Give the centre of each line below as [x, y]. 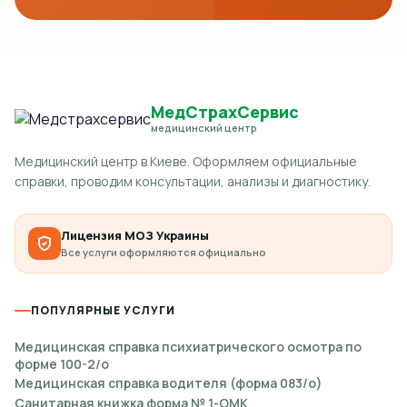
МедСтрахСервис [225, 112]
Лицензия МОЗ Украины [135, 235]
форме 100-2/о [62, 364]
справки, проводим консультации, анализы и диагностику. [193, 181]
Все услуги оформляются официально [164, 252]
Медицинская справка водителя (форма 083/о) [169, 383]
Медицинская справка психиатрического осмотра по [188, 347]
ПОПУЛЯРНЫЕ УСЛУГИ [104, 310]
